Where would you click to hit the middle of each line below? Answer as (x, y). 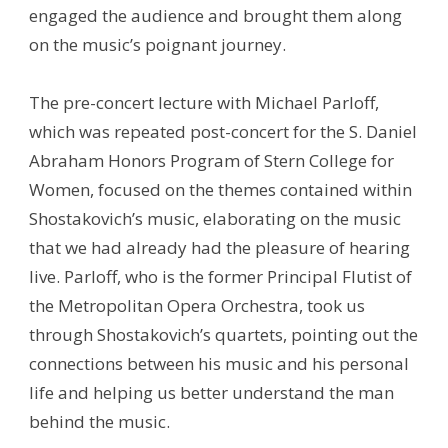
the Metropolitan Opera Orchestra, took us (197, 305)
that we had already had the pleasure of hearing (220, 247)
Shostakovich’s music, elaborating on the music (215, 218)
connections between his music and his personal (219, 363)
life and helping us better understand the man (212, 392)
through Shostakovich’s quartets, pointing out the (224, 334)
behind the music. (100, 421)
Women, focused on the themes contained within (221, 189)
